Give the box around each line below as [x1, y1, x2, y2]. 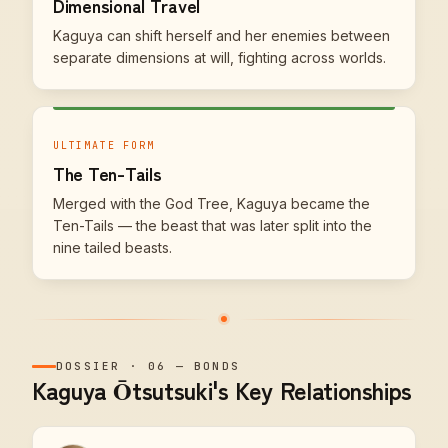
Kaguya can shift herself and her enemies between [53, 27, 390, 44]
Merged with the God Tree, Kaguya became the [53, 195, 370, 212]
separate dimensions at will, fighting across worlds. [53, 49, 386, 66]
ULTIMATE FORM [53, 139, 155, 152]
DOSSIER [56, 359, 121, 373]
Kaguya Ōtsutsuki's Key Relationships [32, 372, 413, 407]
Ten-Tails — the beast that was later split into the [53, 217, 372, 234]
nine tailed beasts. [53, 239, 172, 256]
